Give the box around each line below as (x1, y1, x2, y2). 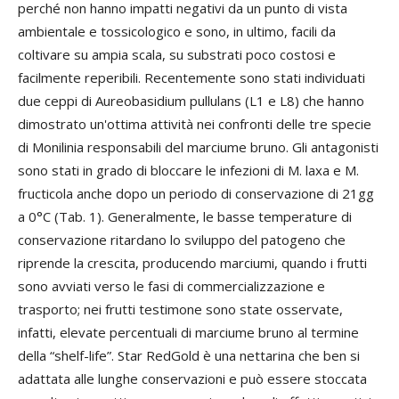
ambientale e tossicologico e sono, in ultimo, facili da (18, 21, 336, 40)
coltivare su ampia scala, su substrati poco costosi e (18, 45, 336, 63)
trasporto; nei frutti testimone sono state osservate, (18, 299, 343, 318)
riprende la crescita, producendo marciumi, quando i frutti (18, 253, 367, 272)
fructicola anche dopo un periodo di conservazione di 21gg (18, 183, 374, 202)
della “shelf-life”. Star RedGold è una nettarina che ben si (18, 346, 360, 364)
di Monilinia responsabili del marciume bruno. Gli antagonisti (18, 137, 379, 156)
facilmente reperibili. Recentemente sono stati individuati (18, 68, 365, 86)
